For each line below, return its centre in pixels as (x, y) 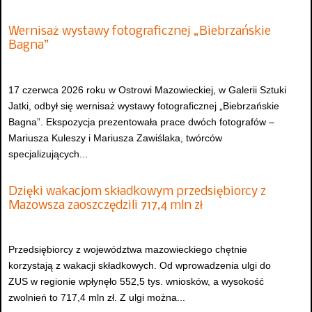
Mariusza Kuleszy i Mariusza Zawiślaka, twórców (115, 138)
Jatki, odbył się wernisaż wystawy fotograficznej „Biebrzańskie (144, 106)
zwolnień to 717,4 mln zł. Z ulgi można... (97, 298)
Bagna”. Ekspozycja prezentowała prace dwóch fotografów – (141, 122)
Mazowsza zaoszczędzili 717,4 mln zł (106, 206)
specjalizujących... (48, 154)
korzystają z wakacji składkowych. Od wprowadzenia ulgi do (140, 266)
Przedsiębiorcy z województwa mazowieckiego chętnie (128, 250)
